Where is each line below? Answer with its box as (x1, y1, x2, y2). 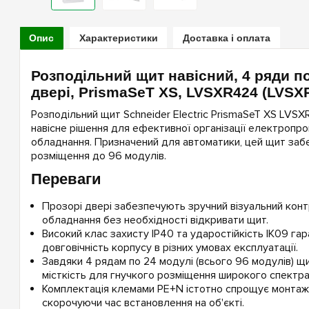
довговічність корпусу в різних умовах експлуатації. (41, 241, 298, 255)
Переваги (30, 170, 101, 188)
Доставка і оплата (183, 32, 270, 43)
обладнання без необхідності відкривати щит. (41, 213, 268, 228)
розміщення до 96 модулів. (30, 149, 166, 163)
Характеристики (79, 32, 158, 43)
